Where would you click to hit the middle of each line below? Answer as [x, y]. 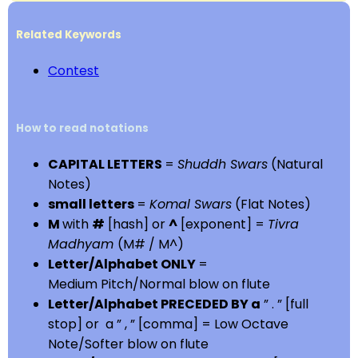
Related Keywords [69, 34]
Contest [74, 71]
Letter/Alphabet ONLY [123, 265]
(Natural [295, 165]
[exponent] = [223, 225]
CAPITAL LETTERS [106, 165]
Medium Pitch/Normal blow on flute [159, 284]
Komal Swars [191, 205]
